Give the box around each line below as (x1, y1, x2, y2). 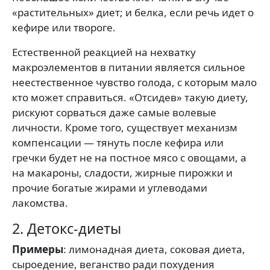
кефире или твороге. (12, 20, 116, 35)
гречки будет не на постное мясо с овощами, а (12, 151, 246, 165)
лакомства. (12, 196, 68, 210)
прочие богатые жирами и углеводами (12, 181, 207, 195)
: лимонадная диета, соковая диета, (63, 242, 245, 257)
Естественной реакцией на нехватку (12, 45, 196, 60)
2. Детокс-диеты (12, 219, 121, 239)
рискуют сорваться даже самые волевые (12, 105, 216, 120)
